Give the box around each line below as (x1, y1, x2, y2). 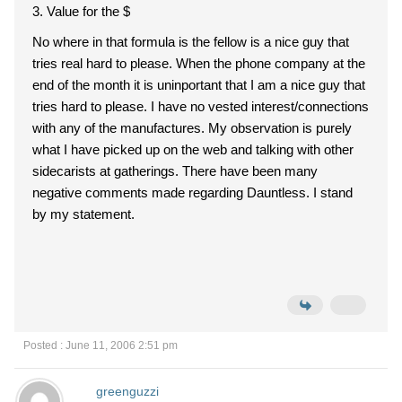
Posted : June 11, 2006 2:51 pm (23, 339, 178, 352)
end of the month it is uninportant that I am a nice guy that (32, 77, 365, 92)
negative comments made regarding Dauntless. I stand (32, 185, 313, 200)
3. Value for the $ (47, 4, 130, 19)
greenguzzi (95, 384, 159, 398)
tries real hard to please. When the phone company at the (32, 56, 176, 71)
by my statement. (32, 206, 135, 222)
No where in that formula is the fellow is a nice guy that (32, 34, 349, 49)
